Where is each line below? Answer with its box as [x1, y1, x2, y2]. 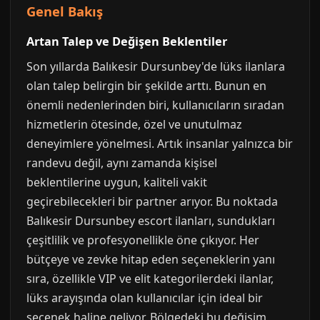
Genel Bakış [26, 2, 103, 20]
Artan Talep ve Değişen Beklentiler [26, 34, 227, 49]
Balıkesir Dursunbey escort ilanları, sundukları [26, 213, 275, 229]
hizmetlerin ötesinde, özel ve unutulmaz [26, 116, 242, 132]
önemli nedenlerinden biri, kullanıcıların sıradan [26, 97, 284, 113]
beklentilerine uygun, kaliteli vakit [26, 174, 207, 190]
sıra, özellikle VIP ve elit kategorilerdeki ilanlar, [26, 271, 274, 286]
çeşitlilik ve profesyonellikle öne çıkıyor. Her [26, 232, 259, 248]
